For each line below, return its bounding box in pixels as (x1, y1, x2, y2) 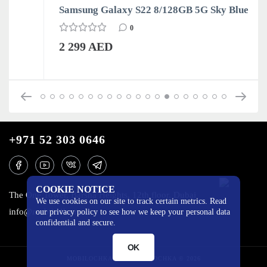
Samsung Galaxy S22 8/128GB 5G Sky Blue (24, 4, 215, 15)
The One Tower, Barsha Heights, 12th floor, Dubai (9, 190, 196, 200)
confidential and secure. (35, 218, 116, 227)
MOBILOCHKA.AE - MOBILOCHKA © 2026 (66, 254, 201, 262)
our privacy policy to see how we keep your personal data (35, 207, 230, 216)
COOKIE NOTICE (35, 184, 115, 194)
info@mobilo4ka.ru (9, 206, 82, 216)
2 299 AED (24, 39, 79, 53)
